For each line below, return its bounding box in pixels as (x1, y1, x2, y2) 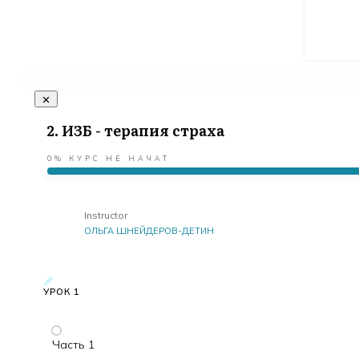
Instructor (84, 209, 127, 222)
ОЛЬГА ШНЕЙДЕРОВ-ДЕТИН (84, 225, 214, 237)
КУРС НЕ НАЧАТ (69, 154, 170, 163)
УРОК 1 (43, 286, 80, 298)
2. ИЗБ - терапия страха (46, 119, 224, 142)
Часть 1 (52, 337, 95, 353)
